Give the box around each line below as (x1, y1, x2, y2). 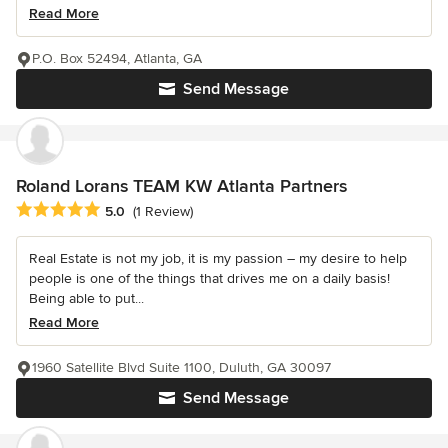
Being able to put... (29, 289, 144, 307)
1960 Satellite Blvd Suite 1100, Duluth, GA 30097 (32, 358, 331, 376)
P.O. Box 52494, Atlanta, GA (32, 50, 202, 68)
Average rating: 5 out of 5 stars (15, 199, 229, 220)
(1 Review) (133, 202, 193, 220)
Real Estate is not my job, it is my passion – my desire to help (29, 249, 407, 267)
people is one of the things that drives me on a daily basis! (29, 269, 390, 287)
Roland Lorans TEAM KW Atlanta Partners (16, 175, 347, 198)
